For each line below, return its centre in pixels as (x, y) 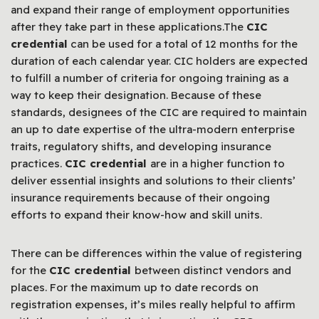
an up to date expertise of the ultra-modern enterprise (153, 130)
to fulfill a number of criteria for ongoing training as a (150, 78)
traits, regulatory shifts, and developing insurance (141, 147)
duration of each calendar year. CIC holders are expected (159, 61)
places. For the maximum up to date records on (135, 288)
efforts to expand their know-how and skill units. (136, 215)
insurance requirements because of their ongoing (140, 198)
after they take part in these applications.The (129, 27)
